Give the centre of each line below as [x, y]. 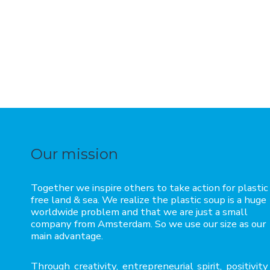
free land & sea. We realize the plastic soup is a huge [149, 200]
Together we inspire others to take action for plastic [149, 188]
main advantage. [67, 236]
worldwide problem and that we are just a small [139, 212]
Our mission [74, 154]
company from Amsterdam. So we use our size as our [148, 224]
